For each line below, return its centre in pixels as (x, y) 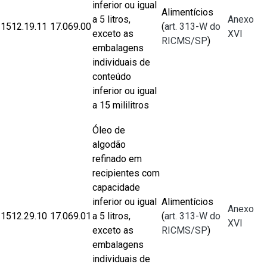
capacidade (116, 187)
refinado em (117, 159)
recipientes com (126, 173)
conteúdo (112, 77)
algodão (109, 145)
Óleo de (109, 130)
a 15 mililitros (121, 105)
